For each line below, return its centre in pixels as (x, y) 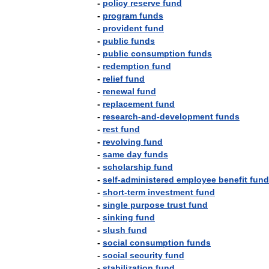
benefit (233, 180)
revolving (122, 142)
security (146, 255)
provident (122, 28)
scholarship (127, 167)
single (115, 205)
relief (113, 79)
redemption (126, 66)
